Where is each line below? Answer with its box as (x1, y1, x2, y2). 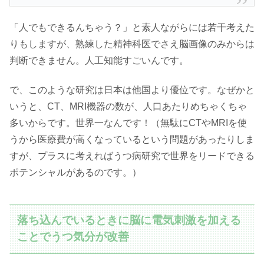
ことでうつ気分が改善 (17, 230, 130, 243)
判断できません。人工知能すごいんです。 (9, 55, 189, 65)
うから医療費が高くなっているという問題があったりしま (9, 134, 255, 145)
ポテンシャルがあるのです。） (9, 167, 141, 178)
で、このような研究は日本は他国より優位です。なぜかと (9, 85, 255, 95)
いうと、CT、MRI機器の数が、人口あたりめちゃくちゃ (9, 101, 247, 112)
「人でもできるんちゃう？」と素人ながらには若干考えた (9, 22, 255, 32)
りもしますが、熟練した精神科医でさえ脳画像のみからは (9, 38, 255, 49)
